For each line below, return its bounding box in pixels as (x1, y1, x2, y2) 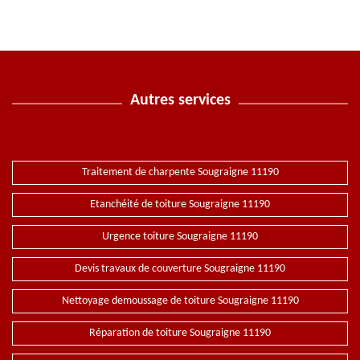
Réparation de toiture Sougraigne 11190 (89, 327, 271, 339)
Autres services (129, 92, 231, 108)
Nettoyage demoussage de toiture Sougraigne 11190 (61, 295, 299, 307)
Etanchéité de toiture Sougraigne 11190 (90, 198, 270, 211)
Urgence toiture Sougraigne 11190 (102, 231, 258, 243)
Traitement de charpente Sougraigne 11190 (81, 166, 279, 178)
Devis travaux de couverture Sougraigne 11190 (75, 263, 285, 275)
